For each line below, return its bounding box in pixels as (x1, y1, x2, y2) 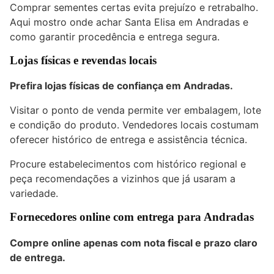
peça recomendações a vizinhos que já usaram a (10, 172, 235, 185)
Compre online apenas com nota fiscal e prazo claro (10, 237, 257, 250)
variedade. (10, 187, 58, 200)
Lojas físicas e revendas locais (10, 53, 157, 67)
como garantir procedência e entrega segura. (10, 30, 220, 43)
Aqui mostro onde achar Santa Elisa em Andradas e (10, 15, 248, 28)
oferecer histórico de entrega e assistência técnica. (10, 133, 247, 146)
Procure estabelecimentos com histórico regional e (10, 158, 246, 171)
